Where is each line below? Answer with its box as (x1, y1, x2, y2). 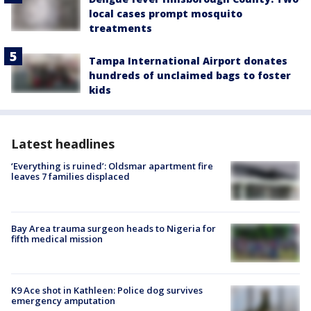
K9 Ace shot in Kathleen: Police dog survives (11, 283, 203, 296)
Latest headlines (11, 135, 115, 153)
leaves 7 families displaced (11, 170, 130, 183)
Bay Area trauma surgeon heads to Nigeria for (11, 221, 216, 235)
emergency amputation (11, 294, 115, 307)
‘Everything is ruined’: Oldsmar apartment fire (11, 160, 213, 173)
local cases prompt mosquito (89, 7, 242, 21)
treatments (89, 22, 152, 35)
